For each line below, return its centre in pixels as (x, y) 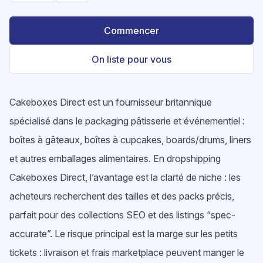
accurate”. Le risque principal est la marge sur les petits (124, 234)
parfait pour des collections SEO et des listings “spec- (122, 215)
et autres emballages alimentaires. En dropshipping (115, 159)
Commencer (131, 31)
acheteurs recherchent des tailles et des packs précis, (122, 196)
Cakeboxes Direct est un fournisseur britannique (111, 102)
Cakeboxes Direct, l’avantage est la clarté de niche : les (125, 177)
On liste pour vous (131, 59)
